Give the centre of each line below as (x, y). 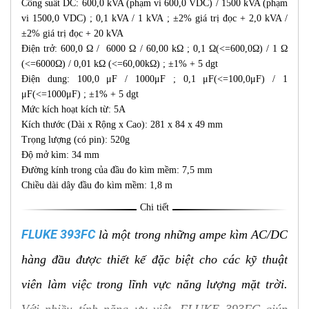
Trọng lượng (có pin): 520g (76, 139)
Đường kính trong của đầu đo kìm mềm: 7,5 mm (118, 170)
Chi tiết (154, 207)
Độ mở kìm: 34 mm (60, 154)
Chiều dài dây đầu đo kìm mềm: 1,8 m (97, 185)
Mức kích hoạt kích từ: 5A (73, 109)
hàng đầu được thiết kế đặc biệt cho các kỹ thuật (154, 259)
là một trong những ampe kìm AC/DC (191, 234)
